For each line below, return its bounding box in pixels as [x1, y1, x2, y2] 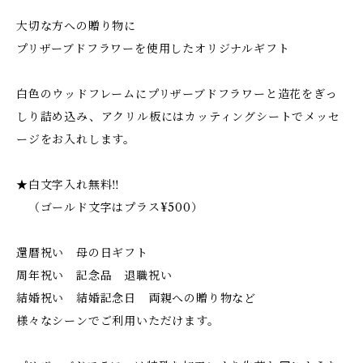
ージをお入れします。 [16, 132, 135, 147]
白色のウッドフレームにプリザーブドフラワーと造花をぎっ [16, 87, 338, 101]
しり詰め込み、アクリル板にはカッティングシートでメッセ [16, 109, 340, 124]
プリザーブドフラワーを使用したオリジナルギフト [16, 41, 290, 56]
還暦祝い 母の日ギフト [16, 246, 148, 260]
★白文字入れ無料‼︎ [16, 177, 121, 192]
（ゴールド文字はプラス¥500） [16, 200, 203, 215]
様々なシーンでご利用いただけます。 [16, 314, 220, 328]
